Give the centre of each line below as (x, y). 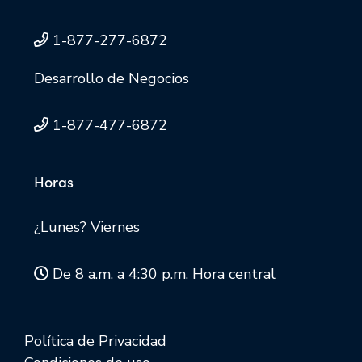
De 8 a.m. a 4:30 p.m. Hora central (164, 274)
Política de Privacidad (95, 341)
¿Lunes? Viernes (87, 227)
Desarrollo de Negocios (112, 78)
